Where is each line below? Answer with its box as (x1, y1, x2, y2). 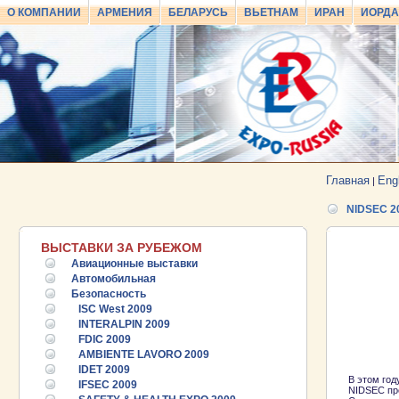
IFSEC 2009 (78, 379, 137, 391)
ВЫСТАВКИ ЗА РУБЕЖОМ (41, 240, 202, 255)
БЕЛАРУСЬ (168, 6, 228, 19)
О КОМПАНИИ (7, 6, 81, 19)
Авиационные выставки (71, 257, 198, 270)
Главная (326, 174, 370, 187)
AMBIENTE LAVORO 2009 (78, 348, 209, 361)
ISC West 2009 (78, 303, 152, 315)
